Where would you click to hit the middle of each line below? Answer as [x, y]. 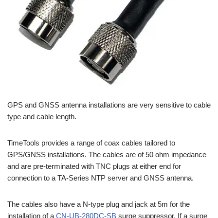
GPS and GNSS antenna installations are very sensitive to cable [109, 105]
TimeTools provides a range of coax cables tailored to [91, 143]
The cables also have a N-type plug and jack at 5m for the [99, 204]
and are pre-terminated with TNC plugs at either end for [94, 166]
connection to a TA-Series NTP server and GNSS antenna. [100, 178]
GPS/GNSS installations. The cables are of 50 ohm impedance [107, 154]
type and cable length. [42, 117]
